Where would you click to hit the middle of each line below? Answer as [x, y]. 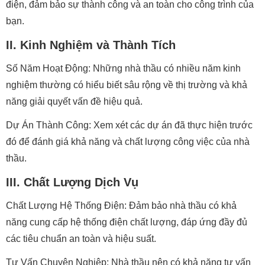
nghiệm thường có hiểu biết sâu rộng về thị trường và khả [127, 85]
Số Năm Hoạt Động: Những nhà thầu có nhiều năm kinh [123, 68]
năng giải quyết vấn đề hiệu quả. [74, 101]
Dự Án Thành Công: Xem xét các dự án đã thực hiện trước [129, 125]
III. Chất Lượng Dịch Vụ [72, 182]
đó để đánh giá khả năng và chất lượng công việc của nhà [128, 142]
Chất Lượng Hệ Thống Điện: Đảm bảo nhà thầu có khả [121, 206]
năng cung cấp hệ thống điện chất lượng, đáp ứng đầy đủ [127, 222]
